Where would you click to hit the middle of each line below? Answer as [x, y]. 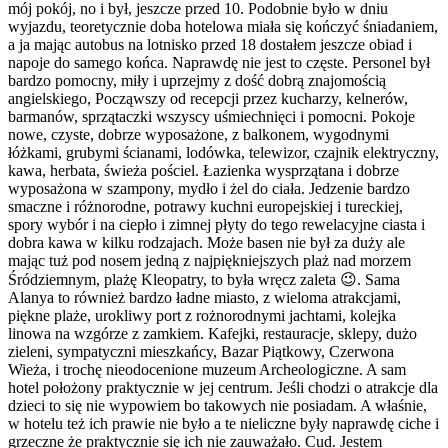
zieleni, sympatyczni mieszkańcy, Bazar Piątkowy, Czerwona [201, 352]
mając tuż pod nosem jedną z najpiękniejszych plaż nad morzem [209, 261]
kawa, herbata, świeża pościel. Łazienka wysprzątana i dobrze [203, 171]
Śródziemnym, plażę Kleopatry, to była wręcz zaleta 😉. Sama [204, 280]
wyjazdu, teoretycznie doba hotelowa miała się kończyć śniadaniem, [223, 27]
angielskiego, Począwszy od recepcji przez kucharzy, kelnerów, [208, 99]
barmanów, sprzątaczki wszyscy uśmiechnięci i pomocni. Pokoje [211, 117]
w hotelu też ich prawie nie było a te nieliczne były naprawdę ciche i [223, 424]
